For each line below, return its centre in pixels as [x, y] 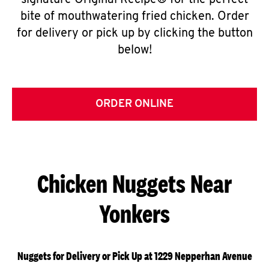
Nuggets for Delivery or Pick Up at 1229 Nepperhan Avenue [134, 256]
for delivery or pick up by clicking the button [134, 34]
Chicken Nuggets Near [134, 183]
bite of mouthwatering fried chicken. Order [134, 17]
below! [134, 50]
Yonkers [134, 213]
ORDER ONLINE [134, 104]
